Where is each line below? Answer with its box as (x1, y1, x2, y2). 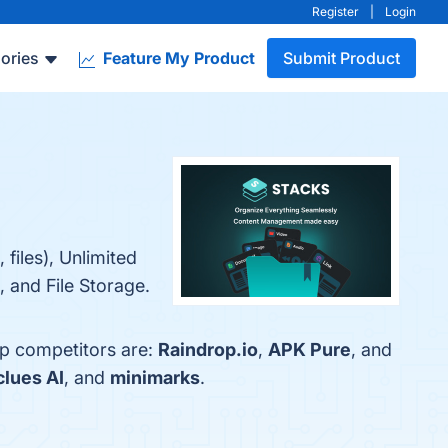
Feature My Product (99, 48, 255, 68)
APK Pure (268, 339, 351, 360)
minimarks (110, 367, 200, 388)
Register (312, 4, 359, 19)
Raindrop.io (158, 339, 258, 360)
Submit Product (283, 48, 400, 68)
